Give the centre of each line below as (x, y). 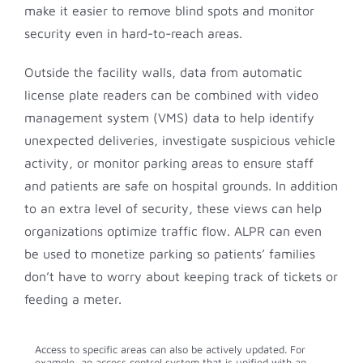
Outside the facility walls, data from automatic (163, 72)
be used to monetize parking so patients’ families (170, 253)
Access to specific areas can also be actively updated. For (170, 349)
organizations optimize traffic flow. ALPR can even (173, 231)
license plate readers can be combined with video (171, 94)
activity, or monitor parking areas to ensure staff (169, 162)
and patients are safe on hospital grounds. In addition (181, 185)
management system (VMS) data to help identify (169, 117)
